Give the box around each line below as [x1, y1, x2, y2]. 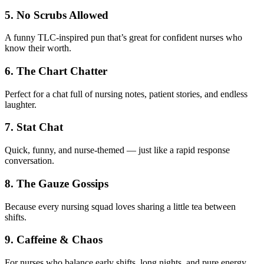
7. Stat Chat [5, 121, 63, 134]
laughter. [5, 99, 37, 110]
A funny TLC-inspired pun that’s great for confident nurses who [5, 32, 242, 43]
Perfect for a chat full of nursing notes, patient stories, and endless [5, 88, 247, 99]
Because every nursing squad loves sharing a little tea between [5, 201, 236, 212]
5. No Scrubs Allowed [5, 8, 108, 21]
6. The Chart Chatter [5, 65, 107, 78]
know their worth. [5, 43, 71, 54]
